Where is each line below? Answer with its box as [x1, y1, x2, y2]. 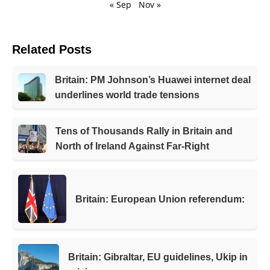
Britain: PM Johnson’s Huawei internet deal [54, 75, 251, 86]
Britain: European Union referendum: [75, 193, 245, 204]
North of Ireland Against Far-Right [55, 141, 210, 152]
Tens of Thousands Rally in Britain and [55, 126, 233, 137]
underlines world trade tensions [54, 90, 199, 101]
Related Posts [12, 43, 92, 57]
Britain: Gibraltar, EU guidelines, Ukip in [67, 252, 248, 263]
